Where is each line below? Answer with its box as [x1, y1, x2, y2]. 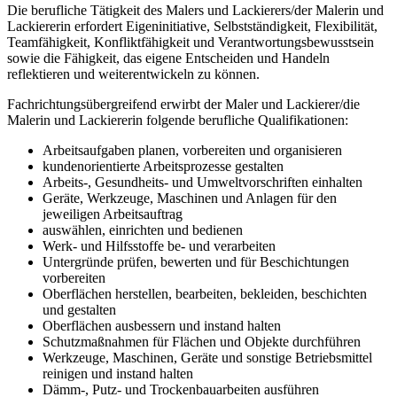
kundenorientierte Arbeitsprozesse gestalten [43, 158, 284, 174]
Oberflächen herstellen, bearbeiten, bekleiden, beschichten [43, 285, 367, 301]
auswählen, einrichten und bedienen [43, 222, 243, 237]
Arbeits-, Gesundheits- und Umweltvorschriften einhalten [43, 174, 362, 190]
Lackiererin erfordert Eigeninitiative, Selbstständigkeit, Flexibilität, [7, 18, 378, 34]
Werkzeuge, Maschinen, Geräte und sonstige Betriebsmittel [43, 349, 372, 365]
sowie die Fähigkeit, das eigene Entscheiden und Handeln [7, 50, 330, 66]
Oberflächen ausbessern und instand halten [43, 317, 281, 333]
